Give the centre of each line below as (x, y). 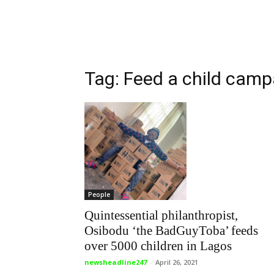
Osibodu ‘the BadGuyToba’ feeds (171, 231)
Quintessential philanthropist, (161, 216)
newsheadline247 (116, 262)
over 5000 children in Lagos (158, 246)
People (99, 195)
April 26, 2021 (177, 262)
